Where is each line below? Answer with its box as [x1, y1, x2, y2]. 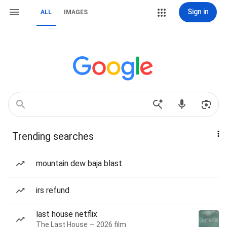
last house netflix [36, 209, 97, 219]
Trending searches [12, 130, 94, 142]
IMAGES [64, 9, 88, 16]
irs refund [36, 185, 69, 195]
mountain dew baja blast [36, 159, 122, 168]
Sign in [187, 8, 209, 16]
